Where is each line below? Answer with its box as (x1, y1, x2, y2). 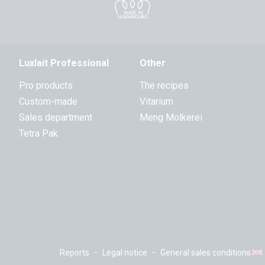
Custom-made (19, 96, 77, 107)
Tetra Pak (19, 128, 58, 139)
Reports (60, 248, 89, 257)
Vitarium (140, 96, 173, 107)
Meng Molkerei (140, 112, 202, 123)
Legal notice (102, 248, 147, 257)
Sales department (19, 112, 92, 123)
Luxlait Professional (19, 57, 109, 69)
